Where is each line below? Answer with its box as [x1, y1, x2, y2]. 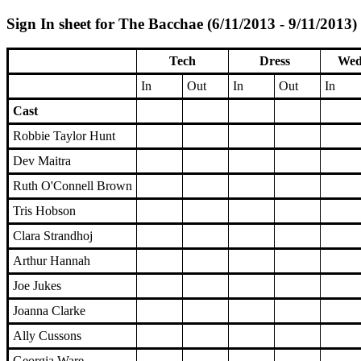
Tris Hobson [13, 204, 76, 218]
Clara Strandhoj [13, 229, 93, 243]
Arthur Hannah [13, 254, 90, 268]
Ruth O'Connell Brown [13, 179, 132, 193]
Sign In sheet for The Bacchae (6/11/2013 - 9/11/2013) [6, 15, 357, 32]
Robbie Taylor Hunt [13, 129, 115, 143]
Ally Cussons [13, 329, 81, 343]
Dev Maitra [13, 154, 71, 168]
